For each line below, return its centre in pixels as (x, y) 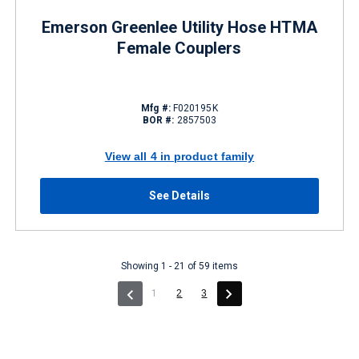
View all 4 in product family (179, 156)
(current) (176, 292)
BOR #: (158, 120)
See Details (179, 196)
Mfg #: (156, 108)
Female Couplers (179, 48)
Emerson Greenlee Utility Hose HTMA (179, 27)
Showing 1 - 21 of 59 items (179, 266)
